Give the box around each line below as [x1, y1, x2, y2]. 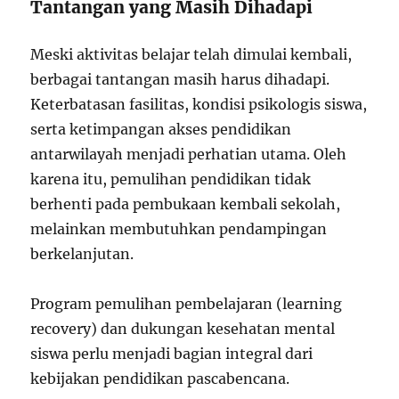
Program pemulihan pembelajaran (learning [30, 295, 343, 313]
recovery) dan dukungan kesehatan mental [30, 320, 336, 338]
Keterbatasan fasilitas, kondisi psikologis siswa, [30, 95, 368, 114]
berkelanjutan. [30, 245, 134, 264]
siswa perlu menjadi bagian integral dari [30, 345, 313, 363]
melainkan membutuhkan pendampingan [30, 220, 328, 239]
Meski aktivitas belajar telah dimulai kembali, [30, 45, 353, 64]
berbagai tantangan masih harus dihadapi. [30, 70, 330, 89]
